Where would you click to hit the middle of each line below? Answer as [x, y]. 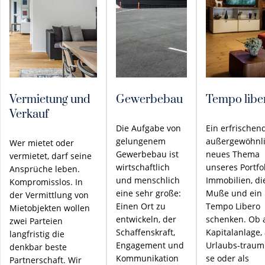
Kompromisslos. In [46, 182]
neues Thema [233, 154]
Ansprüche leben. [45, 169]
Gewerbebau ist [147, 154]
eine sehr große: [148, 193]
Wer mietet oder [42, 143]
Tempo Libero [233, 206]
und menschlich [148, 180]
